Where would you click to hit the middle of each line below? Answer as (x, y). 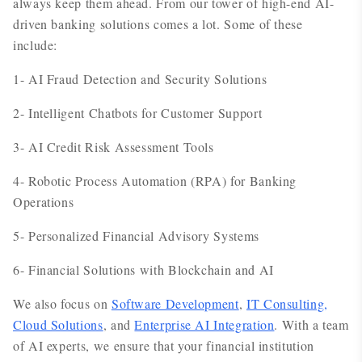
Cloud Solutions (58, 324)
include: (36, 45)
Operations (44, 202)
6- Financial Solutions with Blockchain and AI (143, 269)
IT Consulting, (287, 303)
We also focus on (62, 303)
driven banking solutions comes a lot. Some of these (158, 24)
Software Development (175, 303)
